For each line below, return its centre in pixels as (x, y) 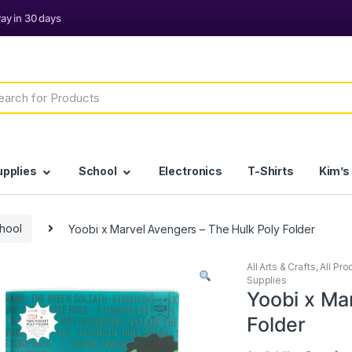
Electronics (191, 170)
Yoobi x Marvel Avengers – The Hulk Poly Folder (192, 229)
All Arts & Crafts (281, 267)
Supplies (267, 280)
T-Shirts (270, 170)
